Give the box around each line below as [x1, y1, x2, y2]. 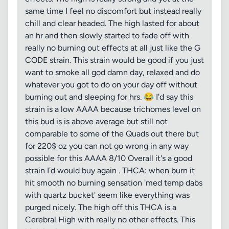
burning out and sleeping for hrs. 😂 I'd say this [25, 92, 193, 102]
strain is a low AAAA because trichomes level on [25, 104, 201, 114]
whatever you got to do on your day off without [25, 80, 197, 89]
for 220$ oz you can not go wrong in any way [25, 141, 189, 151]
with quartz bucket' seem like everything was [25, 190, 190, 200]
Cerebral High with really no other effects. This [25, 215, 195, 224]
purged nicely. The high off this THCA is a [25, 202, 176, 212]
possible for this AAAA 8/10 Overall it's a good [25, 153, 192, 163]
